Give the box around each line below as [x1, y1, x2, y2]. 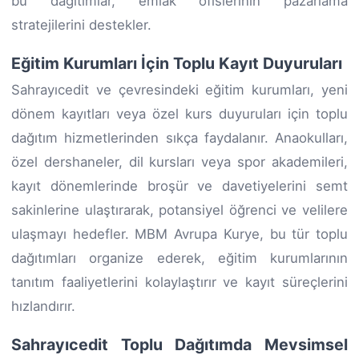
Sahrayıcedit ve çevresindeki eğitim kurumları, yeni [11, 81, 348, 98]
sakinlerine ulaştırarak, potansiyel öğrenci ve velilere [11, 201, 348, 218]
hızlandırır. [11, 297, 75, 314]
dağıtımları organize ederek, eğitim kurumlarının [11, 249, 348, 266]
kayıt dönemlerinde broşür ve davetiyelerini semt [11, 177, 348, 194]
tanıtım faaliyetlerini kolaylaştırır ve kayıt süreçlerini [11, 273, 348, 290]
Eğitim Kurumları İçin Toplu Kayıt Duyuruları [11, 53, 342, 73]
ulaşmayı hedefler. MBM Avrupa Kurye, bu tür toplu [11, 225, 348, 242]
